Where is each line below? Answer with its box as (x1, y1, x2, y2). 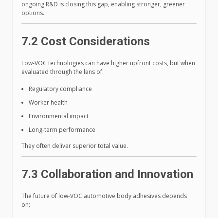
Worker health (29, 98, 68, 107)
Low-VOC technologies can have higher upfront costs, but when (21, 59, 195, 68)
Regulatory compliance (29, 85, 92, 93)
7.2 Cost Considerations (21, 35, 150, 49)
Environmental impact (29, 112, 89, 121)
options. (21, 9, 44, 18)
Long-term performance (29, 126, 95, 134)
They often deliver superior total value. (21, 142, 128, 150)
